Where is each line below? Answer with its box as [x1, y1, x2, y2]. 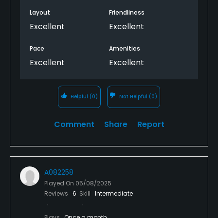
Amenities [109, 44, 140, 53]
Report [137, 118, 164, 130]
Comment [54, 118, 94, 130]
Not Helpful [118, 92, 149, 100]
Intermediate [95, 189, 133, 198]
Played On [44, 179, 75, 187]
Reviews [44, 189, 70, 198]
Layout [30, 8, 50, 17]
